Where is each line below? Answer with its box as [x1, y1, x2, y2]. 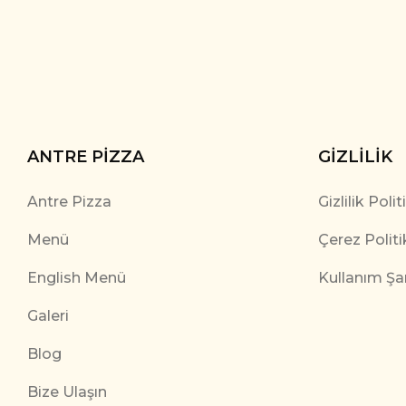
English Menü [27, 268, 126, 286]
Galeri [27, 306, 69, 324]
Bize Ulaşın [27, 382, 107, 401]
